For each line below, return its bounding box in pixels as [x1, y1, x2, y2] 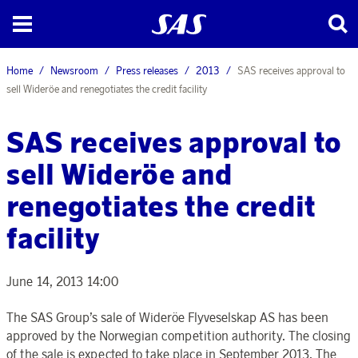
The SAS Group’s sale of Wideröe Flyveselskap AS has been [6, 309, 328, 326]
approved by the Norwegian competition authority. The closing [6, 328, 351, 344]
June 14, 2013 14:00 [6, 273, 118, 290]
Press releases [116, 64, 178, 77]
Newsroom [50, 64, 98, 77]
